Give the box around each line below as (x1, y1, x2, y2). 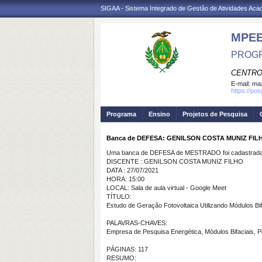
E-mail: (231, 80, 252, 87)
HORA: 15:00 (106, 175, 144, 182)
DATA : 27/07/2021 (106, 167, 158, 174)
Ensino (149, 111, 170, 118)
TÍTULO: (106, 193, 132, 200)
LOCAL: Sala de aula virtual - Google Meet (106, 184, 226, 191)
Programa (106, 111, 136, 118)
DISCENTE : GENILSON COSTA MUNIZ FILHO (106, 158, 243, 165)
